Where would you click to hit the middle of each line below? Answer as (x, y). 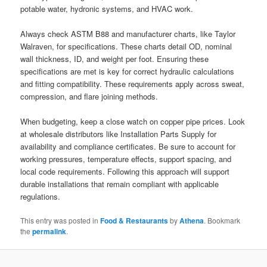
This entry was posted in (60, 221)
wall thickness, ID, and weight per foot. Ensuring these (115, 58)
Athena (192, 221)
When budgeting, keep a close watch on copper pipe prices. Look (133, 121)
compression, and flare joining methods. (89, 96)
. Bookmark (222, 221)
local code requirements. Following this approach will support (125, 171)
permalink (49, 232)
